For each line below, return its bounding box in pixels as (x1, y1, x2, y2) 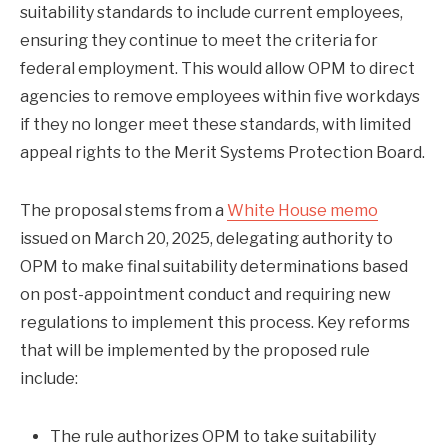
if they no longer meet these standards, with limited (20, 115, 411, 135)
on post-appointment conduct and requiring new (20, 285, 391, 305)
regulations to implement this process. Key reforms (20, 313, 410, 333)
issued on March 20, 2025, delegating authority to (20, 229, 393, 249)
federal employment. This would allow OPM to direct (20, 59, 415, 79)
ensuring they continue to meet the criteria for (20, 31, 378, 51)
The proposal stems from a (20, 201, 227, 221)
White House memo (227, 201, 378, 221)
